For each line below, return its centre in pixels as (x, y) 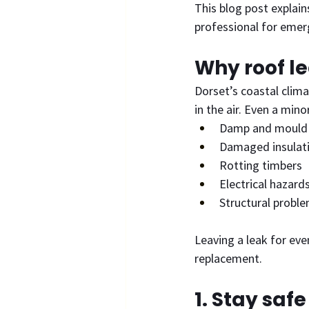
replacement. (228, 258)
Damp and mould (263, 128)
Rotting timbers (261, 165)
